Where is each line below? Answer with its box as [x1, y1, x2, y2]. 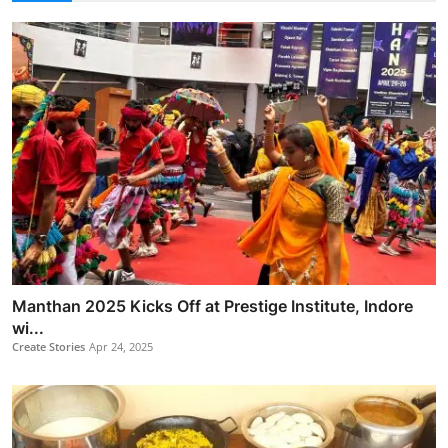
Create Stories [12, 338, 85, 354]
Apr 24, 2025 [89, 338, 153, 354]
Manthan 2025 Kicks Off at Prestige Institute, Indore [12, 295, 413, 316]
